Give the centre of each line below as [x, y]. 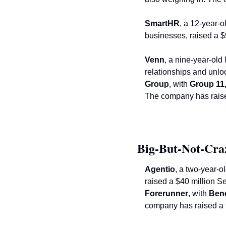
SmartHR [162, 24]
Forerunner [166, 194]
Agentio [160, 169]
